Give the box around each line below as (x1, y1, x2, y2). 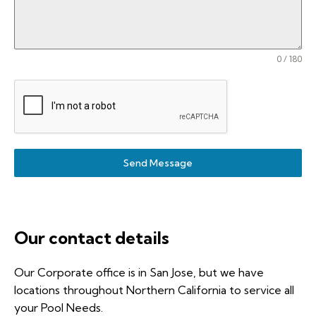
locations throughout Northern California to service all (14, 283, 294, 297)
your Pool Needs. (14, 300, 109, 315)
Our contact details (14, 227, 169, 248)
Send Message (123, 157, 193, 169)
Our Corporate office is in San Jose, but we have (14, 265, 264, 279)
